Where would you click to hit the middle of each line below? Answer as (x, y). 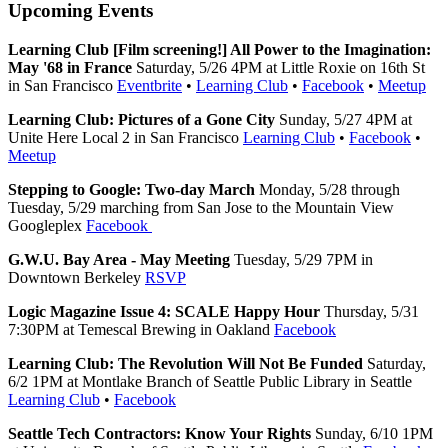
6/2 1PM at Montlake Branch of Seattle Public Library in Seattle (210, 381)
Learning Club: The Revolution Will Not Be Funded (185, 363)
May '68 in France (70, 67)
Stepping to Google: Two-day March (131, 189)
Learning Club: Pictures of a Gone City (141, 119)
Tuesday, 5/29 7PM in (301, 259)
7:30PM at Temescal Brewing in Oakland (141, 329)
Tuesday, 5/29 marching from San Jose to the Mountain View (201, 207)
